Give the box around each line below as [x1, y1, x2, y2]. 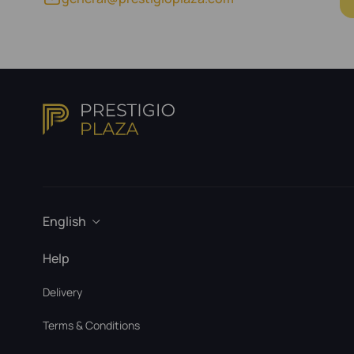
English [43, 213, 86, 230]
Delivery [43, 284, 82, 299]
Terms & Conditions [43, 318, 140, 333]
